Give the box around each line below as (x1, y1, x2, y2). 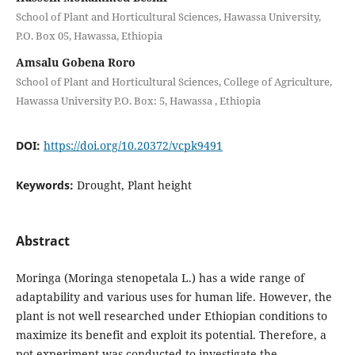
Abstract (15, 231, 70, 250)
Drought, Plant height (76, 177, 192, 193)
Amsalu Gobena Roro (15, 54, 136, 70)
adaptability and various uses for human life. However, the (15, 288, 332, 304)
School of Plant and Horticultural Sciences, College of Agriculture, (15, 74, 332, 89)
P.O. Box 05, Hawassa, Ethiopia (15, 28, 162, 43)
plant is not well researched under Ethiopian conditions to (15, 307, 327, 323)
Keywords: (15, 177, 77, 193)
